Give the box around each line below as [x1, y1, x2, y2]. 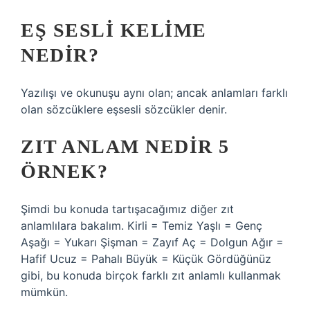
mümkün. [21, 285, 68, 299]
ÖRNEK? [21, 161, 108, 182]
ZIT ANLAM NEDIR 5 [21, 136, 230, 157]
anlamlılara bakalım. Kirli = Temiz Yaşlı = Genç [21, 219, 262, 232]
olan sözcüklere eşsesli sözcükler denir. [21, 102, 227, 116]
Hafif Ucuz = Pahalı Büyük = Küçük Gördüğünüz [21, 252, 271, 266]
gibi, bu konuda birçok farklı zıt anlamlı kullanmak [21, 268, 281, 282]
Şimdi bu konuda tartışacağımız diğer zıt [21, 202, 234, 216]
